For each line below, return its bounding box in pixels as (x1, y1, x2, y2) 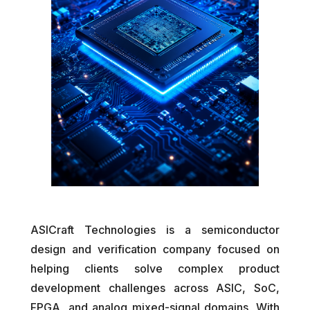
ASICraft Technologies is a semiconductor (30, 223, 280, 237)
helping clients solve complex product (30, 262, 280, 276)
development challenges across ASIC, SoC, (30, 281, 280, 295)
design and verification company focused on (30, 242, 280, 257)
